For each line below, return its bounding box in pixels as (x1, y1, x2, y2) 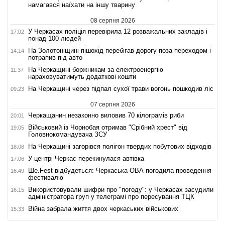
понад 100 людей (28, 35, 81, 43)
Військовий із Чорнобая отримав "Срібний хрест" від (28, 124, 187, 132)
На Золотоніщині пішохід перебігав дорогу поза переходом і (28, 47, 211, 55)
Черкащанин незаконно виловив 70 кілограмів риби (28, 111, 184, 120)
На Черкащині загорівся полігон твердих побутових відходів (28, 143, 211, 151)
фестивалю (28, 174, 63, 182)
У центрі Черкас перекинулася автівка (28, 155, 144, 163)
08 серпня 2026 (90, 17, 135, 25)
